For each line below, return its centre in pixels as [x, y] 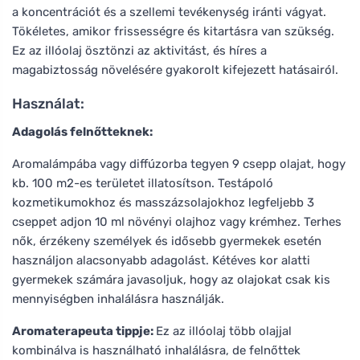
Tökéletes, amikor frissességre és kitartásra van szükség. [173, 31]
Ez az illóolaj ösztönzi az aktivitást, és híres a [139, 50]
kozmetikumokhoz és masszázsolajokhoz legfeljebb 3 [163, 202]
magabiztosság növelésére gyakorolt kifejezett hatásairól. [175, 70]
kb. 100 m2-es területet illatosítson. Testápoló [143, 183]
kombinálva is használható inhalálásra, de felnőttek [156, 350]
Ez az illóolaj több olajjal [224, 331]
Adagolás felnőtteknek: [82, 131]
